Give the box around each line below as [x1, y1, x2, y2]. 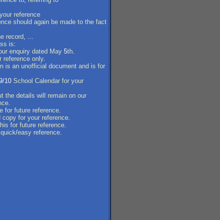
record [6, 33, 24, 40]
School [13, 77, 33, 84]
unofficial [21, 62, 47, 70]
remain [48, 92, 67, 99]
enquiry [9, 48, 30, 55]
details [16, 92, 35, 99]
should [13, 18, 32, 26]
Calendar [35, 77, 60, 84]
